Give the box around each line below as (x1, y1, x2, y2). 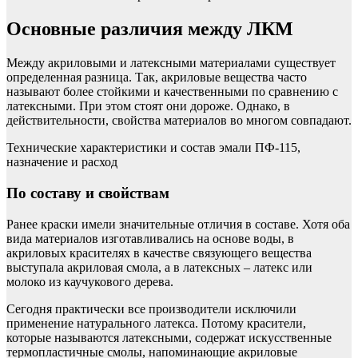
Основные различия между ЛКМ (6, 18, 293, 40)
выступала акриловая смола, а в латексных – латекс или (6, 260, 312, 274)
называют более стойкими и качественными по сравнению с (6, 85, 338, 99)
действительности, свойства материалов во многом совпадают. (6, 113, 352, 128)
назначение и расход (6, 155, 117, 169)
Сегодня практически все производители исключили (6, 301, 296, 316)
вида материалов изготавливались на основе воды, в (6, 231, 294, 245)
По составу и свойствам (6, 184, 169, 201)
